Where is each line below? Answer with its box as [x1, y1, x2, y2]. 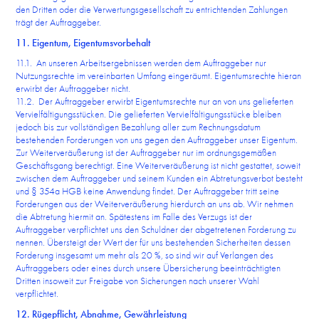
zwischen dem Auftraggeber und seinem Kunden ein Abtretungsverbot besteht [16, 172, 303, 184]
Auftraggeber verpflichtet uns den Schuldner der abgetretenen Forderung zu [16, 223, 297, 236]
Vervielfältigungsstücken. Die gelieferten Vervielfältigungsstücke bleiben [16, 108, 282, 120]
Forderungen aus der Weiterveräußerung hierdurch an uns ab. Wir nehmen [16, 197, 294, 210]
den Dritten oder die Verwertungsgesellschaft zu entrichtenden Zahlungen [16, 3, 288, 16]
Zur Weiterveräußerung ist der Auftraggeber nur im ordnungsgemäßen [16, 146, 277, 159]
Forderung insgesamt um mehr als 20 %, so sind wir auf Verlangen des [16, 249, 274, 261]
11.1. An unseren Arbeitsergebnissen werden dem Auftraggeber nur [16, 56, 267, 69]
